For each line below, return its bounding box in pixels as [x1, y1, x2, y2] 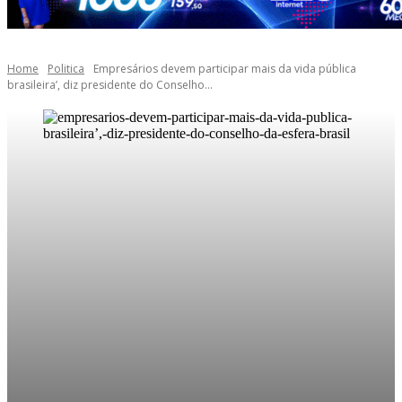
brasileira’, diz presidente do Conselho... [7, 77, 213, 92]
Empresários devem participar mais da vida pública [93, 61, 356, 76]
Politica [48, 61, 84, 76]
